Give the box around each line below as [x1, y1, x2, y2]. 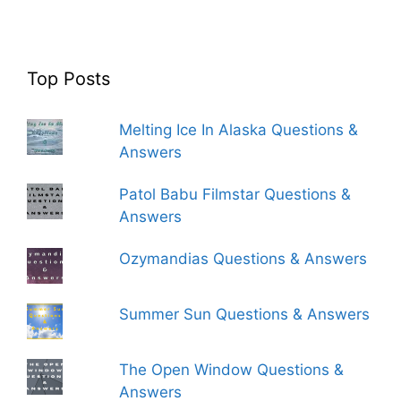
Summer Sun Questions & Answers [119, 305, 371, 323]
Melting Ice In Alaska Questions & [119, 121, 359, 139]
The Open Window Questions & [119, 361, 345, 379]
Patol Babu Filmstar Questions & [119, 185, 352, 203]
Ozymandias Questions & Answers [119, 250, 368, 268]
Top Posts [27, 68, 110, 90]
